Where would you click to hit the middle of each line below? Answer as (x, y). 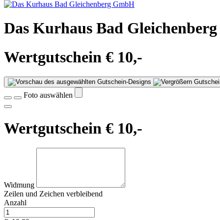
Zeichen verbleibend (71, 194)
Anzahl (15, 203)
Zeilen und (22, 194)
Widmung (20, 185)
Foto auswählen (49, 95)
